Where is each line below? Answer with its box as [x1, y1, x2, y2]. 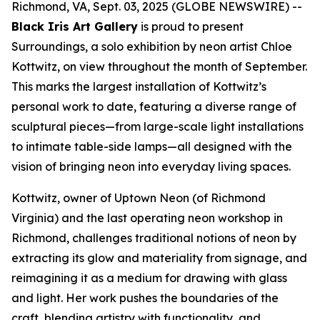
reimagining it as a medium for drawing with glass [11, 271, 287, 285]
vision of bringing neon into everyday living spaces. [11, 159, 291, 174]
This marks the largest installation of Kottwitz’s [11, 79, 266, 94]
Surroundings [11, 39, 85, 54]
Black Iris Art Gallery [11, 19, 138, 34]
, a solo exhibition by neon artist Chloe [85, 39, 292, 54]
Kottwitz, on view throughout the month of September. [11, 59, 307, 74]
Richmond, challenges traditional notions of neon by [11, 231, 296, 245]
